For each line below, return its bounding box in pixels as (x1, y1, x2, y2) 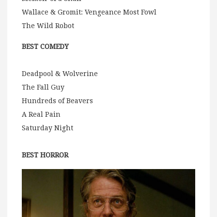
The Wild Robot (22, 21, 74, 30)
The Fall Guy (22, 83, 64, 91)
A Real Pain (22, 110, 61, 118)
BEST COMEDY (22, 42, 69, 50)
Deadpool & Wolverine (22, 69, 98, 77)
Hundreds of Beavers (22, 96, 93, 105)
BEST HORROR (22, 151, 68, 159)
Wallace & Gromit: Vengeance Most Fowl (22, 8, 156, 16)
